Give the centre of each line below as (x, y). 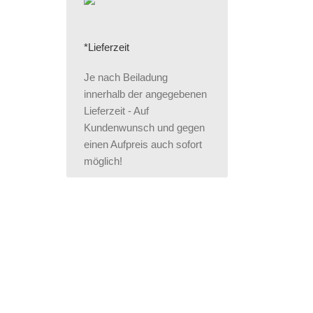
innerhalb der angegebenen (145, 94)
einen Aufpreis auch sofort (143, 144)
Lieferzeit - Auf (116, 110)
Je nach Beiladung (126, 77)
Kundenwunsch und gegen (144, 127)
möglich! (103, 161)
